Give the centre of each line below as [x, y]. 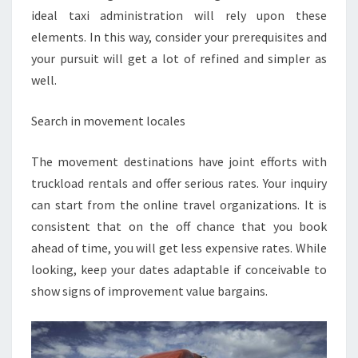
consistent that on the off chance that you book [179, 226]
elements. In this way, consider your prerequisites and [179, 37]
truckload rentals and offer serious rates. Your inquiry [179, 183]
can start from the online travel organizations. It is [179, 205]
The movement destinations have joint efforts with [179, 161]
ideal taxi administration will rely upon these [179, 15]
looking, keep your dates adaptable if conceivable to [179, 269]
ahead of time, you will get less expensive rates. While [179, 248]
